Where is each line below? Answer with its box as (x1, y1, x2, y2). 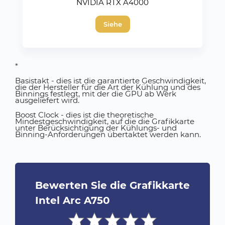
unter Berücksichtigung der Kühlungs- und (15, 123, 177, 133)
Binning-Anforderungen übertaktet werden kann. (15, 130, 201, 139)
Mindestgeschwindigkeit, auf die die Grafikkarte (15, 117, 194, 126)
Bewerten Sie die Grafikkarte (35, 179, 190, 191)
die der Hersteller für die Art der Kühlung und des (15, 82, 200, 92)
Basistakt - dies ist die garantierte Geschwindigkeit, (15, 76, 206, 85)
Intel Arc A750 (35, 194, 110, 206)
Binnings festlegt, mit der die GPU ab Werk (15, 89, 176, 98)
